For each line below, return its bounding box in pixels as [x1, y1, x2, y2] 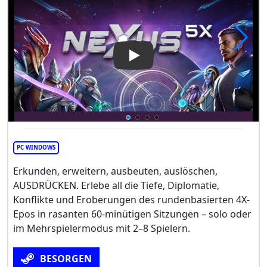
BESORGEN [40, 252, 92, 265]
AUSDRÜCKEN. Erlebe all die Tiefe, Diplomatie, [13, 178, 219, 192]
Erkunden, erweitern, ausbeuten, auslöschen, [13, 164, 218, 178]
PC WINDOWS [17, 143, 55, 151]
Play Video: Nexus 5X [133, 55, 226, 69]
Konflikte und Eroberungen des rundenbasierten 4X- [13, 193, 250, 206]
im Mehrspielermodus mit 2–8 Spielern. [13, 221, 190, 235]
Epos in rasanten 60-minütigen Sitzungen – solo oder [13, 207, 252, 221]
